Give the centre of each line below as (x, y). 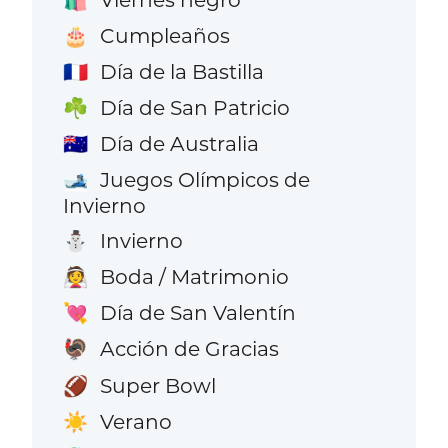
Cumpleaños (164, 35)
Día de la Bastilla (181, 71)
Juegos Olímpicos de (204, 180)
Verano (135, 421)
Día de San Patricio (194, 107)
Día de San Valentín (197, 313)
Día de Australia (179, 143)
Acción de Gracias (189, 349)
